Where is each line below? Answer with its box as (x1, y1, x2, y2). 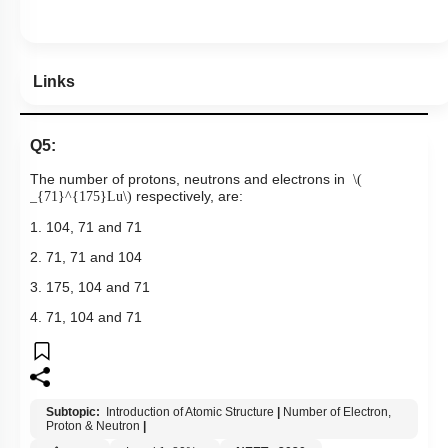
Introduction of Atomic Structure (106, 405, 274, 420)
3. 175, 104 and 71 (30, 279, 150, 296)
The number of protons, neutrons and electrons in (30, 171, 345, 188)
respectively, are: (136, 188, 243, 205)
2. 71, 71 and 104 (30, 249, 142, 266)
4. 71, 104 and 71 (30, 309, 142, 326)
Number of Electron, (283, 405, 391, 420)
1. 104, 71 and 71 (30, 219, 142, 236)
